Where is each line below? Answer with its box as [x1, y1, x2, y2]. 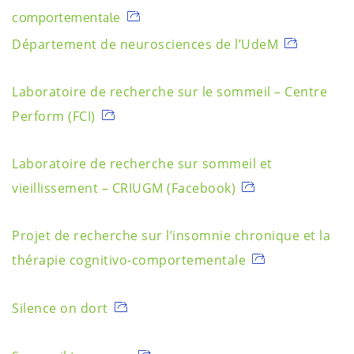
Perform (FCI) [12, 107, 96, 125]
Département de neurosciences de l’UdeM [12, 36, 278, 53]
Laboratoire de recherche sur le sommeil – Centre [12, 83, 327, 100]
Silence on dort [12, 299, 108, 317]
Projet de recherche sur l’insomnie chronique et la [12, 227, 330, 244]
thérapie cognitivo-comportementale [12, 251, 246, 269]
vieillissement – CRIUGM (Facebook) [12, 179, 235, 197]
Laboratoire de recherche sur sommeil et [12, 155, 273, 172]
